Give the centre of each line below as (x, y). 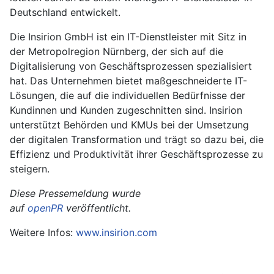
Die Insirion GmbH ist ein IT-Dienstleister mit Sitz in (128, 37)
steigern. (30, 169)
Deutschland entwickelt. (65, 13)
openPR (45, 208)
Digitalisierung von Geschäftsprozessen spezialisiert (131, 66)
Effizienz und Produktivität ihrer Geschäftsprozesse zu (136, 154)
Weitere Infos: (43, 233)
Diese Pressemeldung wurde (75, 194)
